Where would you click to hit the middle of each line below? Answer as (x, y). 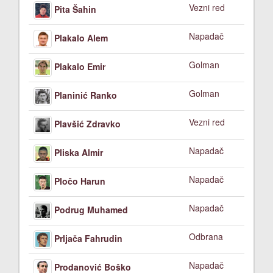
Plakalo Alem (81, 37)
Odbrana (206, 236)
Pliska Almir (79, 152)
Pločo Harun (80, 181)
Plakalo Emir (80, 66)
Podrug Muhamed (91, 209)
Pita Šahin (75, 9)
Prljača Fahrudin (88, 238)
